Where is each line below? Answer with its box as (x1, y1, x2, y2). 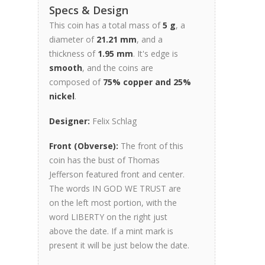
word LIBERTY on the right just (49, 211, 167, 222)
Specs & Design (49, 2, 128, 17)
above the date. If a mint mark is (49, 225, 173, 237)
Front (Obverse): (49, 140, 118, 151)
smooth (49, 62, 82, 73)
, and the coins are (82, 62, 153, 73)
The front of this (118, 140, 183, 151)
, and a (137, 33, 163, 45)
